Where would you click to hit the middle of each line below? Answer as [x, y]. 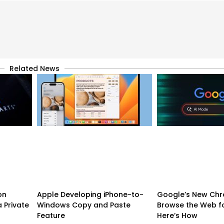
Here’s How [177, 215]
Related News [34, 68]
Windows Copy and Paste [84, 205]
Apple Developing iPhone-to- [90, 194]
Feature [51, 215]
